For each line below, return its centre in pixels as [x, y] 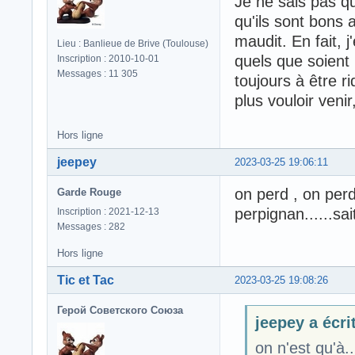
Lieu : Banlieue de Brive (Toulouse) [133, 43]
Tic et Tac [86, 280]
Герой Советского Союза [120, 310]
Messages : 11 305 [97, 73]
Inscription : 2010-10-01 [108, 58]
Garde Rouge [89, 192]
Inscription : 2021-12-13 [108, 211]
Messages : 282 [91, 226]
